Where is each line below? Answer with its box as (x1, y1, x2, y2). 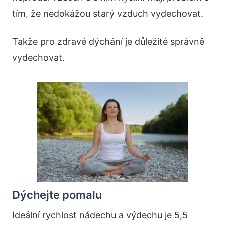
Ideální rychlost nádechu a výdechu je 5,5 (12, 210, 188, 220)
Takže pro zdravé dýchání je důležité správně (12, 36, 204, 47)
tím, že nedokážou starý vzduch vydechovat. (12, 8, 203, 19)
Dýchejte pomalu (12, 188, 102, 201)
